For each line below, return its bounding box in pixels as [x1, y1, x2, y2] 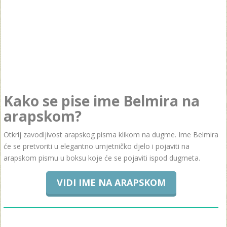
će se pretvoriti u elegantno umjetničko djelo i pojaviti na [4, 141, 190, 151]
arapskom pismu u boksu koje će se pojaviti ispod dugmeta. [4, 153, 200, 163]
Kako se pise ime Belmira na [4, 91, 200, 110]
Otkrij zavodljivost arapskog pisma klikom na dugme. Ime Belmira [4, 130, 218, 139]
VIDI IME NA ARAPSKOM [56, 176, 166, 188]
